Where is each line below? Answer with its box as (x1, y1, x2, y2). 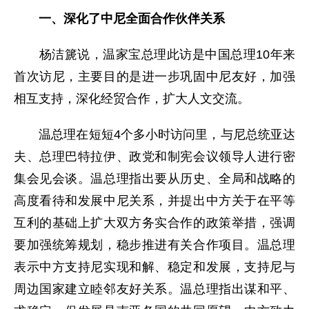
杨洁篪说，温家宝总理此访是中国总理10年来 (14, 48, 295, 61)
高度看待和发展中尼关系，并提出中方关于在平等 (14, 194, 295, 208)
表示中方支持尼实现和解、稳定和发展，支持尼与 (14, 260, 295, 274)
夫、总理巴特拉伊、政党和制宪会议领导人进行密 (14, 150, 295, 163)
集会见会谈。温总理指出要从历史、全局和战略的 (14, 172, 295, 186)
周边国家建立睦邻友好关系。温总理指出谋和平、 (14, 282, 295, 296)
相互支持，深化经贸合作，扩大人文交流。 (14, 92, 250, 106)
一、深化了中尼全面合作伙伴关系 (39, 12, 225, 26)
